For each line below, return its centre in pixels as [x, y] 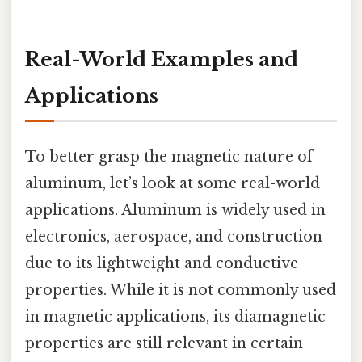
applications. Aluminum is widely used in [175, 210]
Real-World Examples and [162, 60]
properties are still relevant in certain [164, 343]
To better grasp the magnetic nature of [169, 156]
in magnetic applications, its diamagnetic [175, 316]
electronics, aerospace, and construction [174, 236]
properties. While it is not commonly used [181, 290]
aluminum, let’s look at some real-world [173, 183]
